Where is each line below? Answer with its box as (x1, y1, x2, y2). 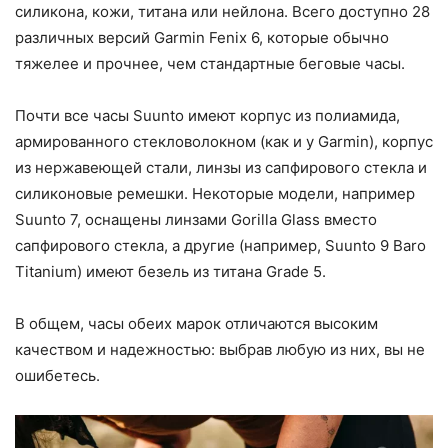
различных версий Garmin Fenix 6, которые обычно (15, 27, 389, 47)
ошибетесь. (15, 365, 100, 385)
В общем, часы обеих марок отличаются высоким (15, 313, 378, 333)
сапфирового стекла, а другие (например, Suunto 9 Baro (15, 235, 426, 255)
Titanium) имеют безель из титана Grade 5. (15, 261, 326, 281)
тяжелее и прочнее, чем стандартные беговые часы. (15, 53, 405, 73)
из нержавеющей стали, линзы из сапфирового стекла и (15, 157, 427, 177)
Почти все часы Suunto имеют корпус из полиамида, (15, 105, 400, 125)
